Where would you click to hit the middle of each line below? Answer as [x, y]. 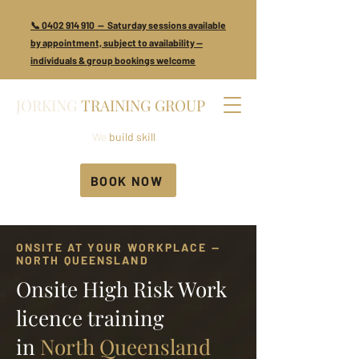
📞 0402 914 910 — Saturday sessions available [128, 25]
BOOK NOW [127, 180]
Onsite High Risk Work [121, 289]
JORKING [46, 105]
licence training [90, 318]
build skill [131, 137]
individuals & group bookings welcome [113, 60]
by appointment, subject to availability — [117, 42]
